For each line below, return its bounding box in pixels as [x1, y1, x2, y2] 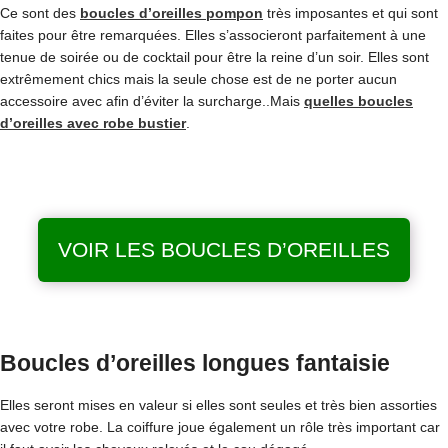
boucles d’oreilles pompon [80, 5, 263, 21]
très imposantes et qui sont [263, 5, 438, 21]
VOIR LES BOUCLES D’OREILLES [58, 238, 390, 261]
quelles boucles [304, 93, 413, 109]
